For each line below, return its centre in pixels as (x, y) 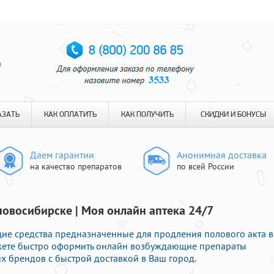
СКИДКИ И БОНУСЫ (233, 115)
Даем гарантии (62, 155)
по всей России (206, 166)
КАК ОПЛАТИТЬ (70, 115)
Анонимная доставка (222, 155)
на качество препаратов (76, 166)
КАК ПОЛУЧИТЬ (147, 115)
